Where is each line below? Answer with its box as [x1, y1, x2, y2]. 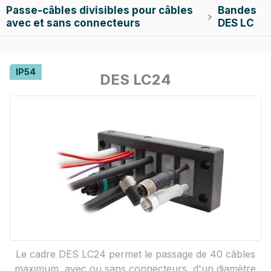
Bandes [218, 4, 257, 16]
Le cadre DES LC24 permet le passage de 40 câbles [15, 247, 255, 260]
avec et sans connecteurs [6, 16, 140, 29]
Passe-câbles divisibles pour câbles [6, 4, 193, 16]
